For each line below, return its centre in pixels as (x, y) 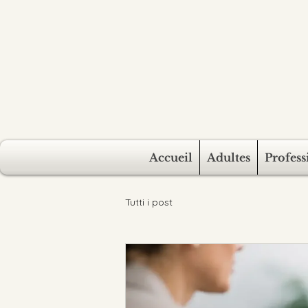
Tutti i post (149, 202)
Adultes (229, 157)
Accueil (171, 157)
